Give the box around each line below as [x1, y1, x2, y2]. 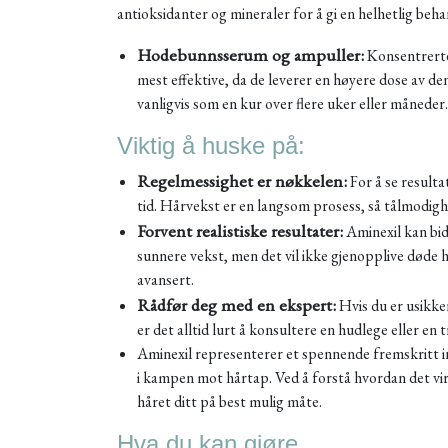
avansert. [137, 269, 194, 290]
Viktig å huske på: [117, 132, 305, 159]
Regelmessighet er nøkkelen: [137, 169, 347, 192]
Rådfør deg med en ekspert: [137, 293, 336, 316]
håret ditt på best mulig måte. [137, 391, 322, 412]
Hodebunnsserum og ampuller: [137, 43, 364, 66]
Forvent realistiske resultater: [137, 219, 343, 242]
